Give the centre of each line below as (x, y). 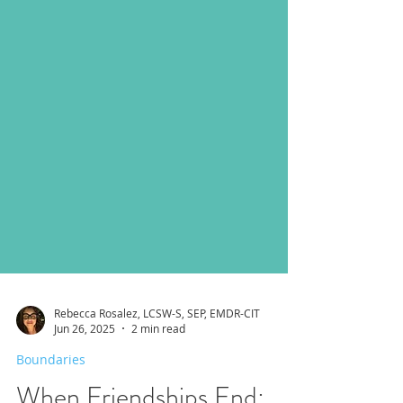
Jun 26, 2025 (85, 361)
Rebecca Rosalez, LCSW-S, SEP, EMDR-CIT (157, 345)
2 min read (158, 361)
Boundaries (51, 392)
